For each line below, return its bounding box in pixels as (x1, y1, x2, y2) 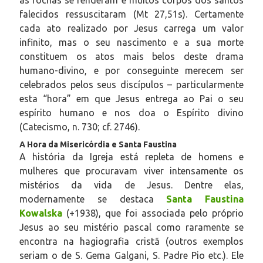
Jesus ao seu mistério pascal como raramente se (19, 221, 244, 232)
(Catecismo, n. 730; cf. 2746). (19, 121, 140, 132)
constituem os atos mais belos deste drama (19, 50, 244, 62)
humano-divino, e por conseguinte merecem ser (19, 65, 244, 76)
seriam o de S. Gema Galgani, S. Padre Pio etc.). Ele (19, 249, 244, 261)
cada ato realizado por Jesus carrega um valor (19, 22, 244, 33)
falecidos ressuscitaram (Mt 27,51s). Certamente (19, 8, 244, 19)
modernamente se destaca (19, 193, 167, 204)
